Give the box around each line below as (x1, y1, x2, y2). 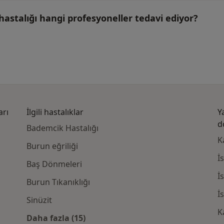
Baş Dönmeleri (26, 158, 82, 170)
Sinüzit (26, 194, 52, 206)
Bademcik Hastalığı (26, 122, 99, 134)
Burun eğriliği (26, 140, 78, 152)
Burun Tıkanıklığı (26, 176, 90, 188)
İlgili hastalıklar (26, 106, 84, 118)
